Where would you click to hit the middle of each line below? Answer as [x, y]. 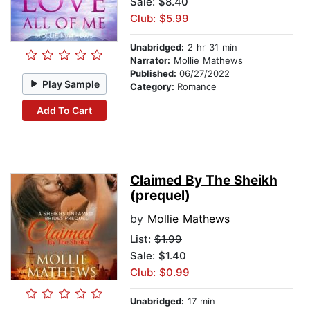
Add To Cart [64, 110]
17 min [200, 301]
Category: [154, 87]
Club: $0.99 [160, 273]
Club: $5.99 [159, 19]
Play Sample [71, 84]
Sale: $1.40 [158, 256]
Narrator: [150, 61]
